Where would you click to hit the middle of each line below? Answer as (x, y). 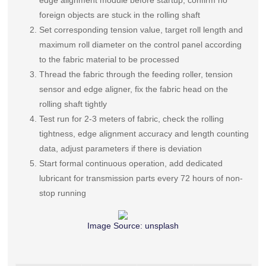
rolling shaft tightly (73, 104)
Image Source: (116, 225)
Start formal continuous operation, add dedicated (131, 164)
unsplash (161, 225)
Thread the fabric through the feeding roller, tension (136, 75)
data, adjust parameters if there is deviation (121, 149)
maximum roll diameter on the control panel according (141, 45)
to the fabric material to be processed (110, 60)
